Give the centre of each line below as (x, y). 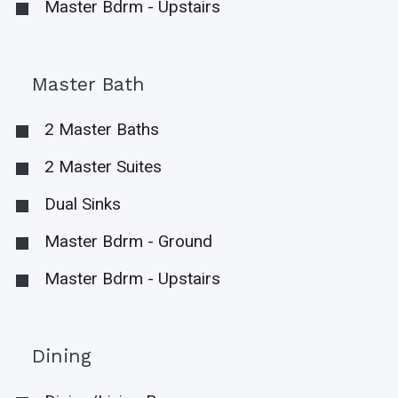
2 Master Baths (101, 130)
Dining (62, 356)
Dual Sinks (82, 204)
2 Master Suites (103, 167)
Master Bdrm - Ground (128, 242)
